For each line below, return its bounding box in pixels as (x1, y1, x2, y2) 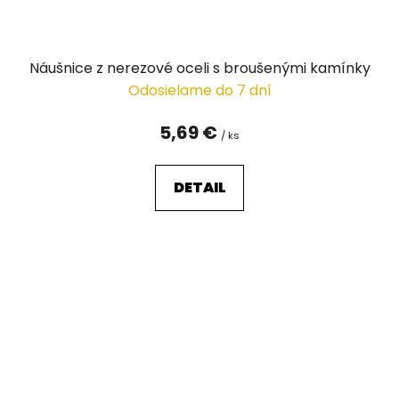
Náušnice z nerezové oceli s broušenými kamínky (28, 57, 370, 78)
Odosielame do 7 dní (127, 79, 272, 101)
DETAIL (173, 176, 226, 198)
